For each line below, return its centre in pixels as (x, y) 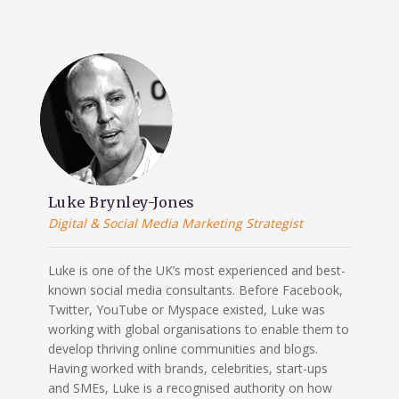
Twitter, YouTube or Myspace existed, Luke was (186, 309)
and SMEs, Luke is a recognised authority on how (190, 387)
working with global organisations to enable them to (198, 329)
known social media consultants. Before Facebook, (195, 289)
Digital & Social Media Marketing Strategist (175, 223)
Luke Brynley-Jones (121, 202)
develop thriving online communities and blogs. (183, 348)
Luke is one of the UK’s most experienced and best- (196, 270)
